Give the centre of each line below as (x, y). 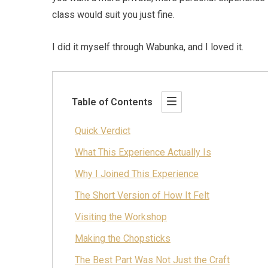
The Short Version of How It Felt (142, 196)
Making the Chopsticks (123, 239)
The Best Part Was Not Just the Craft (152, 260)
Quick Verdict (103, 131)
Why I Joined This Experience (137, 174)
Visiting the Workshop (121, 217)
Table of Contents (112, 102)
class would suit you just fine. (113, 15)
